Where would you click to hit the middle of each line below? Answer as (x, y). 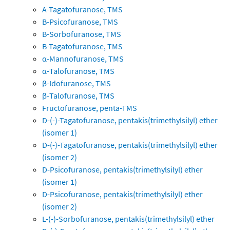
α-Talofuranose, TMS (78, 71)
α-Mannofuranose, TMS (83, 59)
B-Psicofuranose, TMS (80, 22)
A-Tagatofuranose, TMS (82, 9)
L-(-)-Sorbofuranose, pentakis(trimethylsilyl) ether (128, 219)
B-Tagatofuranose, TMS (82, 46)
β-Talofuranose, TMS (78, 96)
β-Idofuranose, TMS (76, 83)
